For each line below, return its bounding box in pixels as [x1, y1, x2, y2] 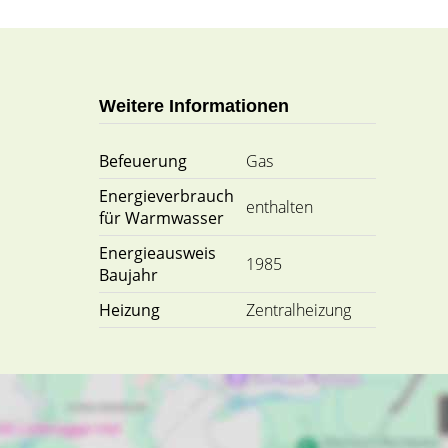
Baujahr [98, 264, 158, 286]
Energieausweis [98, 242, 216, 264]
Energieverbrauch [98, 185, 234, 207]
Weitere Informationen [98, 96, 289, 116]
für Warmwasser [98, 207, 224, 229]
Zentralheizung [245, 299, 351, 321]
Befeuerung [98, 150, 187, 172]
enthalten [245, 196, 313, 218]
